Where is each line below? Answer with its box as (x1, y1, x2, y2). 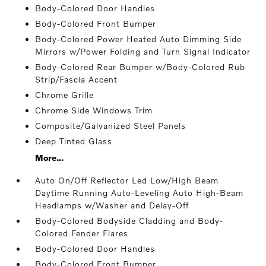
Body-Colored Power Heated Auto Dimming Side (35, 34, 242, 44)
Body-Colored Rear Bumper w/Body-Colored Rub (35, 62, 246, 72)
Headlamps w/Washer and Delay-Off (35, 200, 189, 210)
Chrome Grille (35, 90, 94, 100)
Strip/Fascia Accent (35, 74, 118, 84)
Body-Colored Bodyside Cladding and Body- (35, 216, 224, 226)
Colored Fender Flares (35, 228, 129, 238)
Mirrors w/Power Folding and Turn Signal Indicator (35, 46, 251, 56)
